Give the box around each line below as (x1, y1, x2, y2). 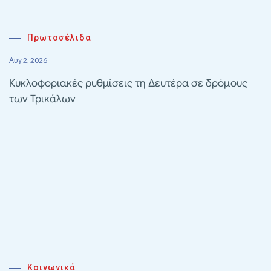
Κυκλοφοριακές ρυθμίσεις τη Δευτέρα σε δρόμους (9, 77, 247, 90)
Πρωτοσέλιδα (27, 33, 91, 43)
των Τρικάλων (9, 93, 76, 106)
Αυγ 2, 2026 (9, 56, 47, 65)
